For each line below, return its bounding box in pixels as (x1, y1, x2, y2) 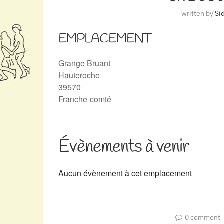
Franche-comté (58, 93, 111, 105)
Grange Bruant (58, 57, 110, 69)
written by (181, 9, 215, 18)
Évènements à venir (58, 135, 189, 159)
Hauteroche (58, 69, 100, 81)
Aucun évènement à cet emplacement (58, 167, 192, 179)
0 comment (185, 213, 221, 222)
